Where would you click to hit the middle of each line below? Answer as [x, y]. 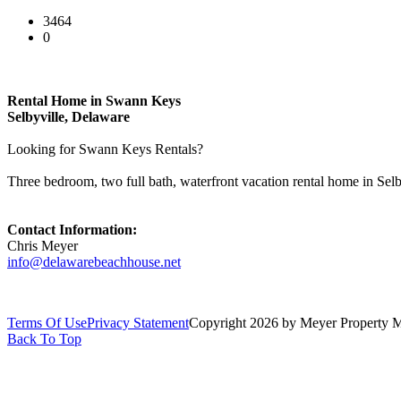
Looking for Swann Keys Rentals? [105, 149]
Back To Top [44, 338]
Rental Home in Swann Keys [94, 100]
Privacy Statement [138, 322]
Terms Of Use [47, 322]
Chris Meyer [43, 245]
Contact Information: [72, 229]
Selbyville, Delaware [68, 116]
